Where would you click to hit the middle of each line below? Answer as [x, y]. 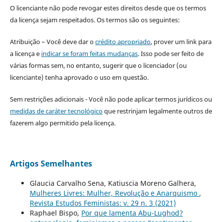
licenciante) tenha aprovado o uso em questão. [79, 78]
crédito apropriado [123, 42]
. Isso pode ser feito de [170, 54]
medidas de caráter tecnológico [56, 111]
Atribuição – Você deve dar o [52, 42]
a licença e [25, 54]
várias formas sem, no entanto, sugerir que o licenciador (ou [98, 66]
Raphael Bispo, [55, 213]
